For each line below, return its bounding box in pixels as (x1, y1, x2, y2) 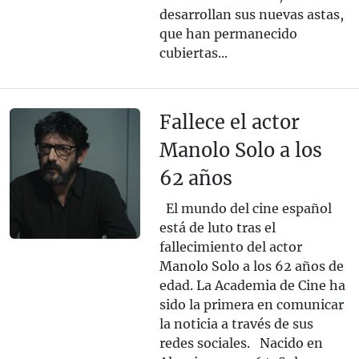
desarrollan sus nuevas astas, (159, 6, 344, 23)
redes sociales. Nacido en (159, 335, 323, 352)
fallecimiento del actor (159, 239, 302, 256)
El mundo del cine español (159, 200, 332, 217)
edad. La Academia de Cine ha (159, 277, 345, 294)
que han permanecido (159, 26, 297, 42)
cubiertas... (159, 45, 228, 62)
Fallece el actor (159, 111, 300, 135)
